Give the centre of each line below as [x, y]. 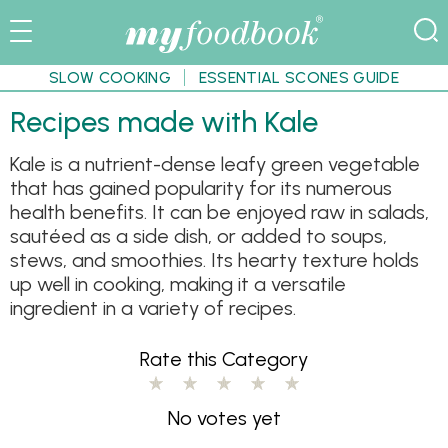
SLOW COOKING [109, 77]
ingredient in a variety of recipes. [153, 307]
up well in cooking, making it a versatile [178, 283]
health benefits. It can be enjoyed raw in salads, [219, 211]
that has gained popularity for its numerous [201, 187]
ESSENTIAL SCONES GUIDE [299, 77]
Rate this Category [224, 358]
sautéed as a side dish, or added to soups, [198, 235]
